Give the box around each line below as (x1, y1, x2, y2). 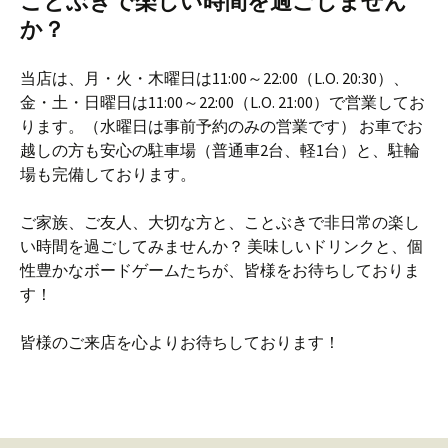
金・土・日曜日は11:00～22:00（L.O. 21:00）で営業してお (20, 92, 425, 113)
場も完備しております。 (20, 164, 196, 185)
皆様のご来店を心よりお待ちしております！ (20, 332, 340, 353)
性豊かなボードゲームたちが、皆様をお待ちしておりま (20, 260, 420, 281)
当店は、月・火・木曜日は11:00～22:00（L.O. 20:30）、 (20, 68, 409, 89)
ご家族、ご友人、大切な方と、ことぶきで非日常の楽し (20, 212, 420, 233)
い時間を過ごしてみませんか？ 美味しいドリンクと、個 (20, 236, 423, 257)
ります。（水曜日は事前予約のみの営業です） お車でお (20, 116, 423, 137)
